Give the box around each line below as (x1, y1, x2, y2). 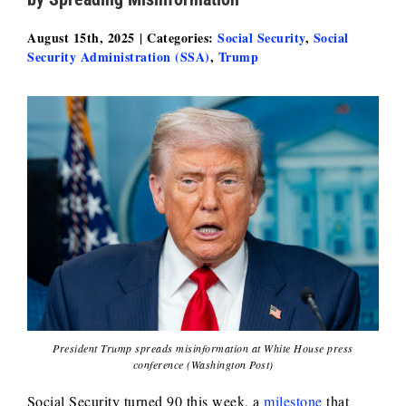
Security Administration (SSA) (27, 47, 210, 66)
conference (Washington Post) (132, 356, 274, 372)
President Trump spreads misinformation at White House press (53, 340, 353, 355)
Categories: (147, 28, 217, 47)
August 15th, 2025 (27, 28, 135, 47)
